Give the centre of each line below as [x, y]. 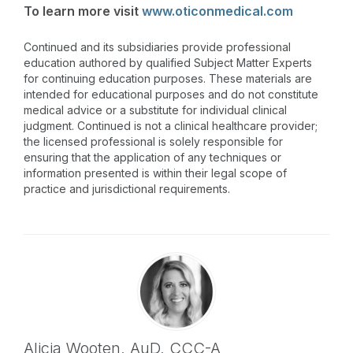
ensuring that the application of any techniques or [152, 157]
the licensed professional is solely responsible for [153, 141]
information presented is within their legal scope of [155, 173]
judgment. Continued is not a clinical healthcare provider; [171, 125]
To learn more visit [83, 11]
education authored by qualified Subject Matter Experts [168, 62]
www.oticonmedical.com [217, 11]
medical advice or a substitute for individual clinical [155, 110]
